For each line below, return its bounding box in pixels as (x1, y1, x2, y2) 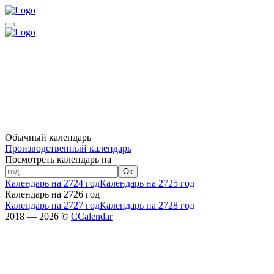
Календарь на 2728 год (100, 200, 194, 210)
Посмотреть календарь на (5, 154, 111, 165)
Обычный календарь (5, 132, 91, 143)
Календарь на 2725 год (100, 178, 194, 188)
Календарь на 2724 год (5, 178, 100, 188)
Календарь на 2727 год (5, 200, 100, 210)
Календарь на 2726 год (5, 189, 100, 199)
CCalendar (71, 211, 113, 221)
